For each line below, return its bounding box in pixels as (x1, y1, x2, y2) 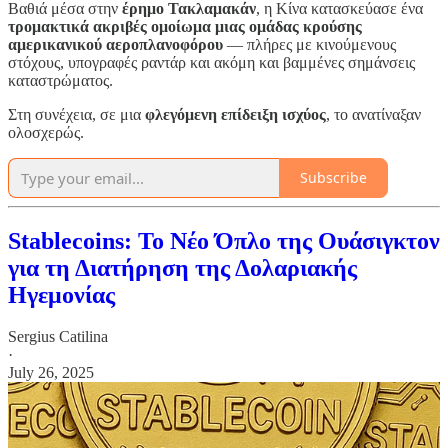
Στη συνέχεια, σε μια (8, 105, 145, 123)
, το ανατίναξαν (326, 105, 421, 123)
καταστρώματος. (8, 71, 113, 89)
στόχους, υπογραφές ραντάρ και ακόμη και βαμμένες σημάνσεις (8, 53, 415, 71)
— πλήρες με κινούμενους (223, 35, 396, 53)
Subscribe (300, 168, 367, 188)
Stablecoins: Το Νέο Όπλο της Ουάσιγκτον (8, 227, 440, 254)
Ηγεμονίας (8, 281, 115, 308)
